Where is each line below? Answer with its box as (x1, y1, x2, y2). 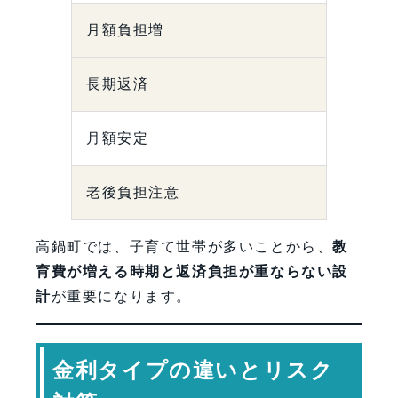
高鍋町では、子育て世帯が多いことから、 (36, 239, 333, 255)
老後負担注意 (86, 185, 180, 201)
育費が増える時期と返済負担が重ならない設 (36, 264, 349, 280)
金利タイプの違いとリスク (52, 357, 334, 382)
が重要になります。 (51, 289, 193, 305)
